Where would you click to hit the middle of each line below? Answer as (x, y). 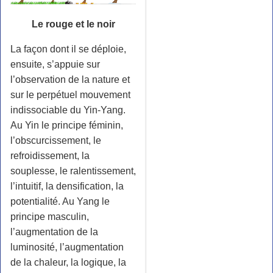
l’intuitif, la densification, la (67, 186)
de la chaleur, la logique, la (68, 262)
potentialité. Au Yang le (60, 201)
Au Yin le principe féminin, (67, 125)
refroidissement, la (50, 155)
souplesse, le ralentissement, (73, 171)
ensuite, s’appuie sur (55, 64)
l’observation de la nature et (70, 79)
